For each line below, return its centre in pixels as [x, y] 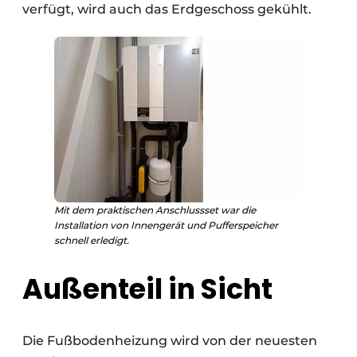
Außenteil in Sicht [147, 288]
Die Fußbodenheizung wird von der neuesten [170, 340]
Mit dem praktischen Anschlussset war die [155, 210]
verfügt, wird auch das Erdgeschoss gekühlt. [167, 9]
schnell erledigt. [92, 240]
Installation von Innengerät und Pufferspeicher [166, 225]
